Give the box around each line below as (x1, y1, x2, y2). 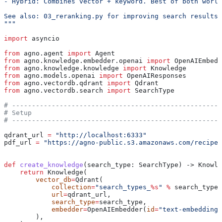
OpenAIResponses (123, 72, 186, 80)
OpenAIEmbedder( (87, 206, 147, 214)
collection (4, 183, 91, 191)
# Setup (4, 109, 32, 117)
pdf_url (4, 139, 36, 147)
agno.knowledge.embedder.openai (20, 57, 147, 65)
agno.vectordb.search (20, 87, 107, 95)
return (4, 168, 44, 176)
